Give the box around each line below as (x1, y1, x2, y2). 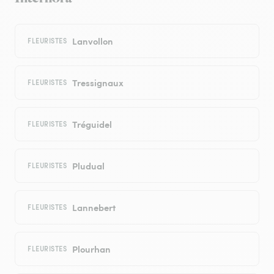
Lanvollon (72, 34, 113, 48)
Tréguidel (72, 117, 112, 131)
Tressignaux (72, 76, 124, 89)
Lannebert (72, 201, 116, 214)
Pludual (72, 159, 105, 172)
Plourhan (72, 242, 111, 256)
